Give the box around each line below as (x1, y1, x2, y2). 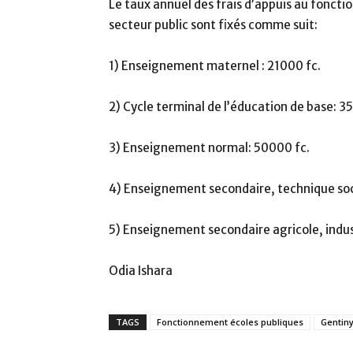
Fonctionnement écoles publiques (157, 316, 303, 328)
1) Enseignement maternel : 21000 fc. (109, 58, 321, 73)
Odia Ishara (109, 263, 173, 278)
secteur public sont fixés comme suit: (109, 17, 318, 32)
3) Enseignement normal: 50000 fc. (109, 140, 310, 155)
